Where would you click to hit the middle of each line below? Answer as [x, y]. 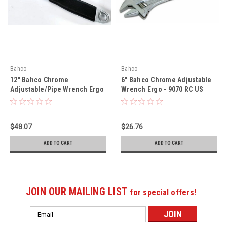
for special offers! [163, 193]
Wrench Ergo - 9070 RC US [162, 89]
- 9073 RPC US [32, 99]
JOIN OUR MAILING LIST [78, 192]
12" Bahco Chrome [39, 80]
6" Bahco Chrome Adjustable [166, 80]
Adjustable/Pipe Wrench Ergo [57, 89]
